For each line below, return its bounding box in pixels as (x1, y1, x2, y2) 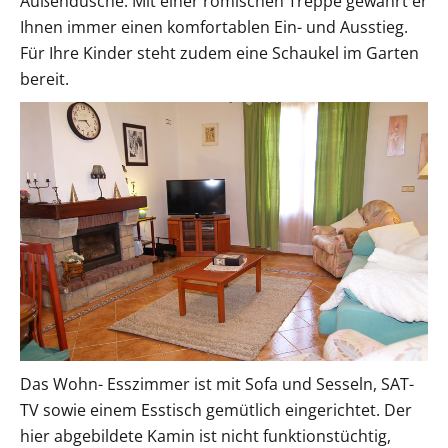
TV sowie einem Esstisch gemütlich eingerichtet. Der (20, 398, 412, 421)
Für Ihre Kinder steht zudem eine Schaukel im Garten (20, 41, 419, 64)
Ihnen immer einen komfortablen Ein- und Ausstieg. (20, 15, 408, 38)
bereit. (20, 67, 69, 90)
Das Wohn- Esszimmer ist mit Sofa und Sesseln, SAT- (20, 372, 414, 395)
